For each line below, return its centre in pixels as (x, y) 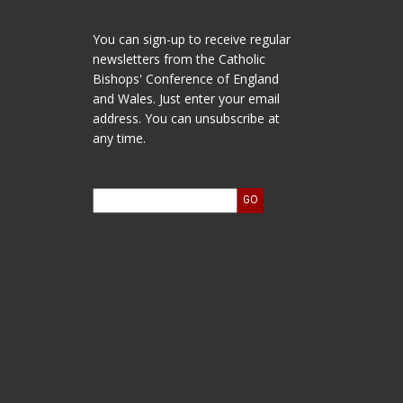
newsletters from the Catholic (179, 58)
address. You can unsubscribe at (186, 118)
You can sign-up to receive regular (191, 39)
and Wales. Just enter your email (186, 98)
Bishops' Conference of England (185, 78)
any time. (119, 138)
